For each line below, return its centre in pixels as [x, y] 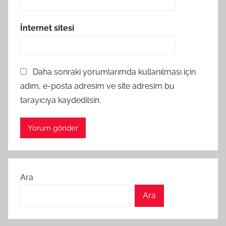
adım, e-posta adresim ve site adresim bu [97, 86]
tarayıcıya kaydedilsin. [61, 100]
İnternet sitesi [47, 28]
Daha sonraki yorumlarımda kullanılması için [114, 72]
